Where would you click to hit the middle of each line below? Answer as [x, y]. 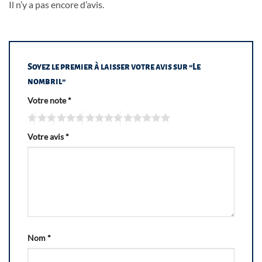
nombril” [47, 82]
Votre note [48, 101]
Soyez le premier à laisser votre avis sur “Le [114, 67]
